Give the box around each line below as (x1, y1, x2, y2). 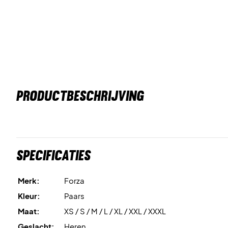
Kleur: (18, 191, 40, 201)
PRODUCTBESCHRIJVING (16, 87, 144, 104)
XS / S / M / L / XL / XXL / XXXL (64, 206, 166, 216)
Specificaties (16, 147, 91, 164)
